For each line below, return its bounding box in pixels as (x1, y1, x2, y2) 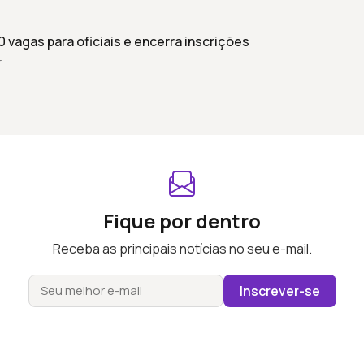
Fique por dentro (103, 206, 261, 234)
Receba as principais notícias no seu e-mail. (52, 239, 312, 258)
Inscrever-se (239, 281, 320, 300)
